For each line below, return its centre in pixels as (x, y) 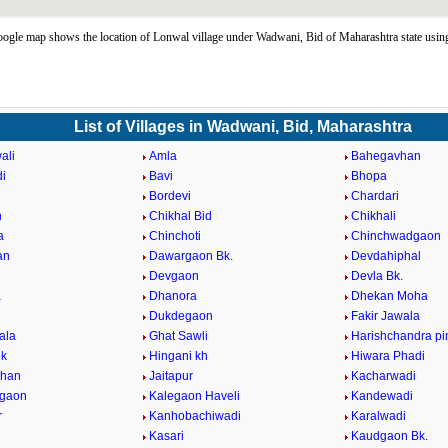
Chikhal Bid (181, 216)
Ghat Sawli (179, 336)
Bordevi (170, 196)
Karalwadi (378, 416)
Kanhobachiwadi (195, 416)
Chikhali (373, 216)
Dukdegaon (181, 316)
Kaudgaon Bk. (389, 436)
